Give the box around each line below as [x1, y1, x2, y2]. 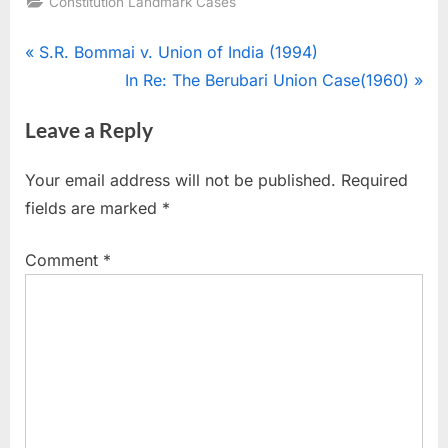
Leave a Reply [25, 117, 153, 143]
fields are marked [25, 198, 162, 219]
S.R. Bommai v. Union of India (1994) [38, 41, 318, 62]
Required [341, 170, 408, 191]
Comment [25, 250, 103, 271]
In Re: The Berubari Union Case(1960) [125, 69, 410, 90]
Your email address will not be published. [25, 170, 336, 191]
